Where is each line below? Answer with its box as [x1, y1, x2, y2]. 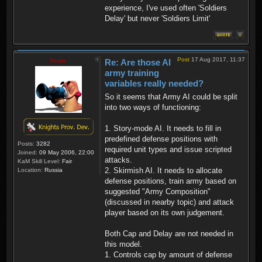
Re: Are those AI [105, 57, 171, 68]
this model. [105, 239, 142, 249]
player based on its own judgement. [105, 208, 225, 217]
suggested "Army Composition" [105, 187, 211, 196]
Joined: [18, 149, 37, 156]
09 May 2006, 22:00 [37, 149, 94, 156]
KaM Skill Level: [18, 158, 60, 165]
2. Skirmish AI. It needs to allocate [105, 166, 222, 175]
